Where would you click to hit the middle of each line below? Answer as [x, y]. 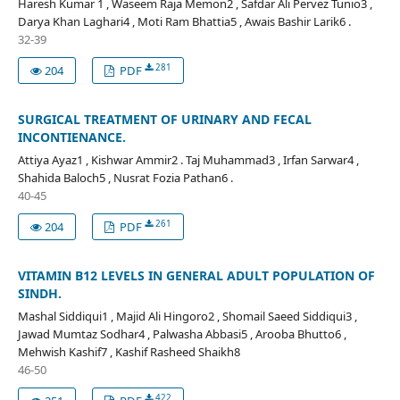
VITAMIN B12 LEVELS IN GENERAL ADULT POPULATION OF [196, 275]
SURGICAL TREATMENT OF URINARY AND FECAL [164, 119]
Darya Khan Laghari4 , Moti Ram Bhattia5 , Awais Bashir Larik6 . [184, 21]
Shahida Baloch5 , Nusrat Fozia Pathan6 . [125, 177]
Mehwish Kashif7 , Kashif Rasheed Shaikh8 [129, 351]
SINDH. [39, 293]
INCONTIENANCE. [71, 137]
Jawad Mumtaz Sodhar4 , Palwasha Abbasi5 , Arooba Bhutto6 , [182, 333]
